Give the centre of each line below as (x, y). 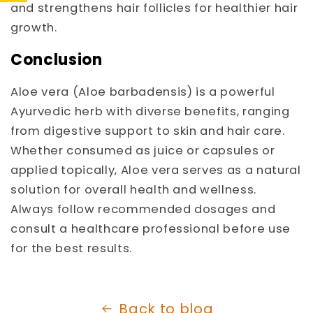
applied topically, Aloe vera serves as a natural (156, 170)
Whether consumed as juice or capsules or (143, 151)
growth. (34, 27)
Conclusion (57, 59)
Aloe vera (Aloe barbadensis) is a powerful (143, 92)
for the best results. (71, 249)
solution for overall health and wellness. (134, 190)
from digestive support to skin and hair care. (148, 131)
